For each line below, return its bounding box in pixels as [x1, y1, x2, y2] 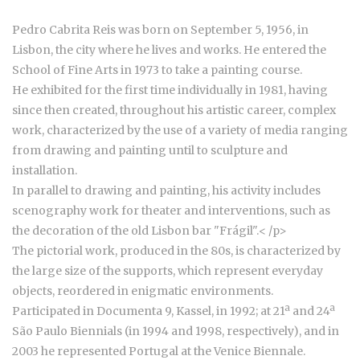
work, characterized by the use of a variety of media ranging [12, 123, 348, 138]
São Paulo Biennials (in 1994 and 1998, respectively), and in [12, 324, 339, 339]
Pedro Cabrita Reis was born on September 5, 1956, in [12, 22, 309, 38]
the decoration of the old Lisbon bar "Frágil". [12, 223, 259, 239]
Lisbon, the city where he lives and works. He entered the [12, 43, 326, 58]
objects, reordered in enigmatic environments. [12, 284, 273, 299]
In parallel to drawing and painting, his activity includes [12, 183, 321, 198]
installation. [12, 163, 77, 178]
